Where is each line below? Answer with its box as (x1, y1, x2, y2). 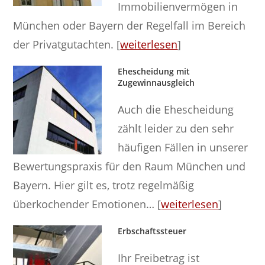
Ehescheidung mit (118, 65, 190, 77)
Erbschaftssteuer (118, 225, 187, 237)
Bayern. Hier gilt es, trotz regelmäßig (13, 177, 195, 192)
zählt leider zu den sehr (118, 121, 234, 135)
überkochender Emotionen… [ (13, 196, 161, 211)
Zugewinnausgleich (118, 76, 195, 88)
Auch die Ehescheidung (118, 102, 234, 117)
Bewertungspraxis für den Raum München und (13, 159, 246, 173)
